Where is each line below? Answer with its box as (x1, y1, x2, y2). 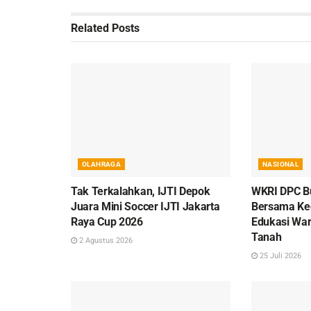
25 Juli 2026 (257, 251, 301, 261)
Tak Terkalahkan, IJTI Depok (71, 185, 210, 199)
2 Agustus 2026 (77, 236, 133, 246)
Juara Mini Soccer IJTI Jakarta (71, 200, 220, 214)
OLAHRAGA (82, 160, 121, 169)
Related (71, 21, 109, 35)
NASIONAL (262, 160, 299, 169)
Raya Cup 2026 (71, 215, 143, 229)
